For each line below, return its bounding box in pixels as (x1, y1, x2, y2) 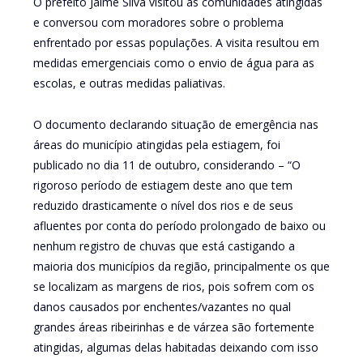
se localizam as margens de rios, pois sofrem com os (32, 278, 314, 294)
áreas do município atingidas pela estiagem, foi (32, 136, 280, 152)
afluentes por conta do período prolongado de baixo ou (32, 217, 326, 233)
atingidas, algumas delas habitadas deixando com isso (32, 339, 318, 355)
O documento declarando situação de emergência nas (32, 116, 318, 132)
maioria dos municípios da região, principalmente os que (32, 258, 330, 274)
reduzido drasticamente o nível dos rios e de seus (32, 197, 293, 213)
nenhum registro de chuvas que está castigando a (32, 237, 295, 254)
